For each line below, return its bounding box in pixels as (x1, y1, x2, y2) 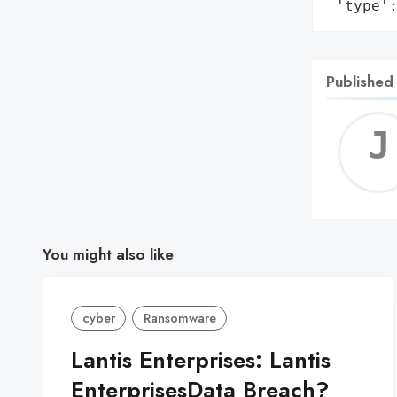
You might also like (43, 242, 174, 266)
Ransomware (143, 308, 216, 327)
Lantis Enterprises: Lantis (71, 344, 331, 378)
